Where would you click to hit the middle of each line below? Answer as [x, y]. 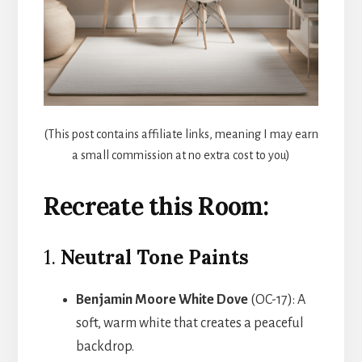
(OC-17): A [276, 299]
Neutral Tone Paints [154, 257]
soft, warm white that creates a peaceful [189, 323]
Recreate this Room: [156, 206]
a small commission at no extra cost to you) [181, 155]
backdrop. [105, 346]
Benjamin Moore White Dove [162, 299]
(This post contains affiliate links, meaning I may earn [181, 134]
